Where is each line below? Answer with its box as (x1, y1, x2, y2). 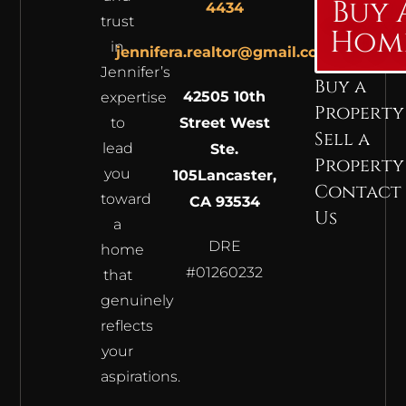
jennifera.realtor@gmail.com (116, 43, 333, 61)
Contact (314, 179, 401, 204)
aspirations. (100, 367, 184, 385)
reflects (100, 316, 153, 334)
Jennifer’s (100, 63, 170, 81)
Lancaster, (197, 166, 276, 184)
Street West (179, 113, 270, 131)
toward (100, 189, 151, 208)
